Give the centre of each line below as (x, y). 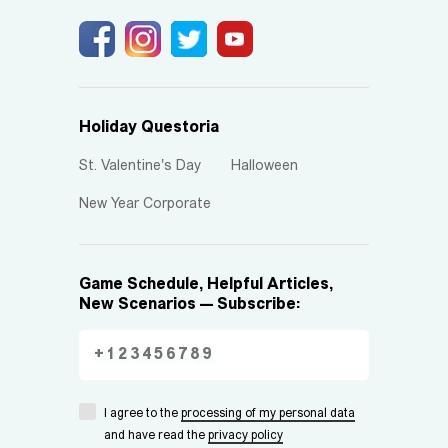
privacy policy (245, 435)
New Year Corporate (145, 204)
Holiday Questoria (149, 127)
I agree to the (142, 413)
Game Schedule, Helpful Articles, (206, 284)
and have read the (156, 435)
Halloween (264, 166)
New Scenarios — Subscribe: (189, 304)
